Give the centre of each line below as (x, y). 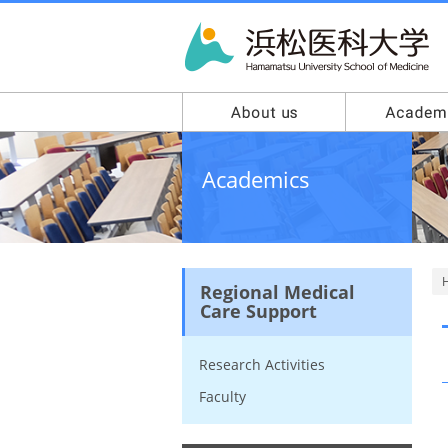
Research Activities (262, 364)
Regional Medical (277, 292)
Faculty (222, 396)
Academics (256, 179)
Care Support (258, 311)
